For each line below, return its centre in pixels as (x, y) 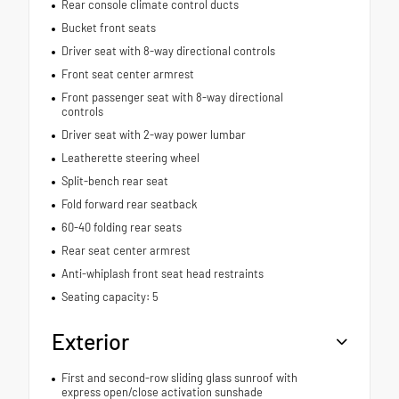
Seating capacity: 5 (110, 297)
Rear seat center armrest (126, 251)
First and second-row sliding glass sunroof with (179, 378)
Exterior (90, 342)
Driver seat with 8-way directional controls (168, 51)
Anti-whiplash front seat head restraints (162, 274)
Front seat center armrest (127, 74)
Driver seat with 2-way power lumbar (153, 135)
